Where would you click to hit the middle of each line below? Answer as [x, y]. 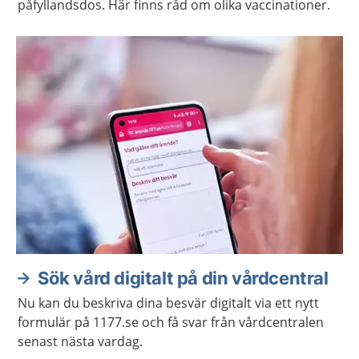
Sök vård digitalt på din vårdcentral [183, 278]
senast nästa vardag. [80, 341]
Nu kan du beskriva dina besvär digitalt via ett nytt [168, 303]
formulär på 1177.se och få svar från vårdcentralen [171, 322]
